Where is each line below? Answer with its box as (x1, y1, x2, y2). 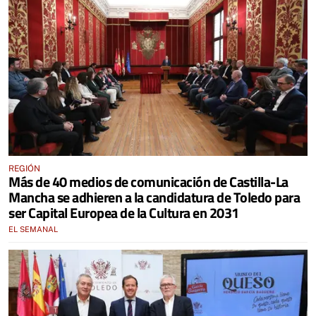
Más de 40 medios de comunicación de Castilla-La (8, 171, 288, 193)
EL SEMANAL (8, 225, 58, 233)
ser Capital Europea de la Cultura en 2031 (8, 202, 239, 224)
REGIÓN (8, 164, 40, 174)
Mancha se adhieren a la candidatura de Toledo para (8, 186, 300, 208)
